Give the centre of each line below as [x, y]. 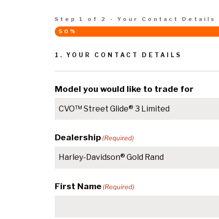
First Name [78, 186]
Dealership [78, 137]
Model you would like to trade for [124, 89]
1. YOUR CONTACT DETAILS [118, 55]
